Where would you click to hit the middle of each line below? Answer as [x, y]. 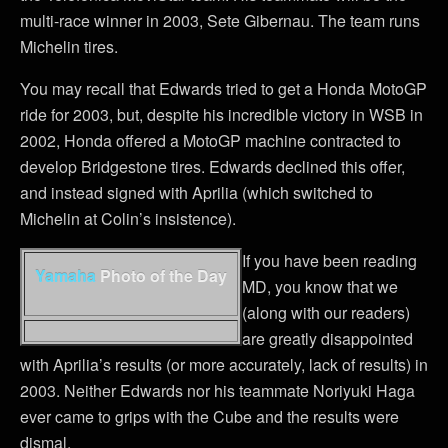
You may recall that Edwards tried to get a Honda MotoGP [223, 88]
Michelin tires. [69, 46]
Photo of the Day [161, 275]
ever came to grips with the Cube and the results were [209, 416]
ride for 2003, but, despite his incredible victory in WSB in [221, 114]
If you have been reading [329, 260]
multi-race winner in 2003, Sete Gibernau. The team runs [220, 20]
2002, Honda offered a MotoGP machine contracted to [210, 140]
